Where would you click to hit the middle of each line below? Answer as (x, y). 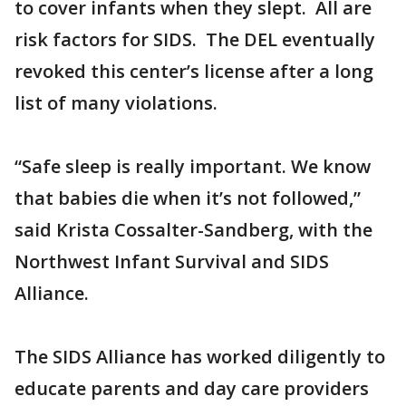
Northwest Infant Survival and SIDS (172, 262)
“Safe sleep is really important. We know (193, 167)
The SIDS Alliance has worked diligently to (200, 357)
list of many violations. (116, 103)
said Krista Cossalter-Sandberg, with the (193, 230)
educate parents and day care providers (192, 389)
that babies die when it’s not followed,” (188, 198)
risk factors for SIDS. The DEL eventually (195, 40)
